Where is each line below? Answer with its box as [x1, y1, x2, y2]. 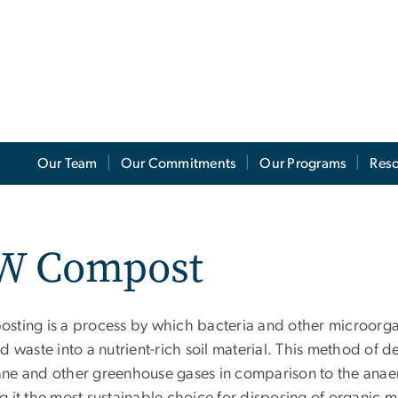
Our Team [36, 156, 98, 171]
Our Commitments [120, 156, 237, 171]
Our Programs [259, 156, 347, 171]
